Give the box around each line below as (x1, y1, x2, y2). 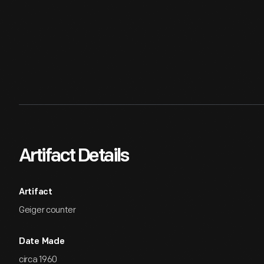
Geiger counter (19, 204, 76, 216)
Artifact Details (19, 147, 128, 166)
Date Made (19, 237, 65, 246)
